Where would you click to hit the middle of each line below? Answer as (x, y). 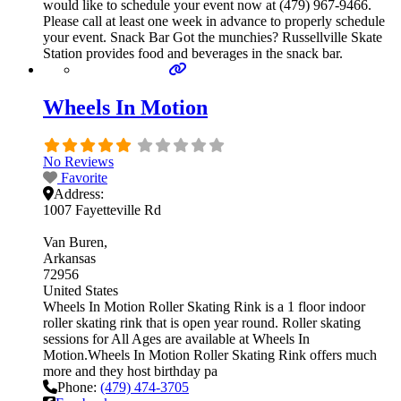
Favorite (84, 178)
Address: (79, 194)
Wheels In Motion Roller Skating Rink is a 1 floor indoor (204, 307)
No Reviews (78, 162)
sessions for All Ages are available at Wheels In (176, 339)
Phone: (79, 388)
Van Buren (73, 243)
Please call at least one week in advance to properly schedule (214, 21)
